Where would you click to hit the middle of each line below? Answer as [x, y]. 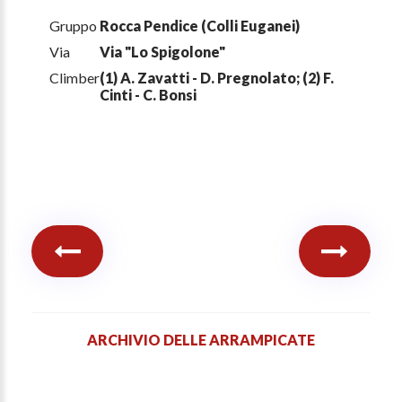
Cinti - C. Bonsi [148, 95]
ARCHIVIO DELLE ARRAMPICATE [201, 340]
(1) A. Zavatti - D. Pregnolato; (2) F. [217, 78]
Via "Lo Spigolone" [162, 52]
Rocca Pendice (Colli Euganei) [200, 26]
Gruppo [73, 26]
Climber [74, 78]
